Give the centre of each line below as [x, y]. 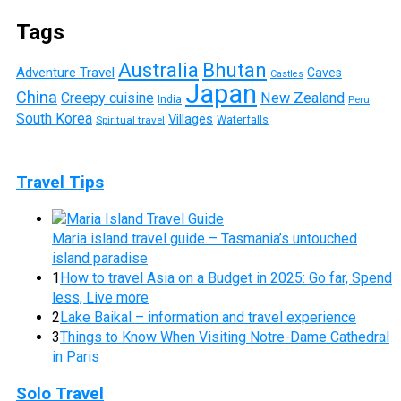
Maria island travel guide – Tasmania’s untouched [205, 239]
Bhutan [235, 69]
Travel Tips [60, 183]
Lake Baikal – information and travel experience [208, 318]
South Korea [54, 118]
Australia [158, 69]
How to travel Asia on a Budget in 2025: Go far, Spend [226, 278]
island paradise [100, 259]
